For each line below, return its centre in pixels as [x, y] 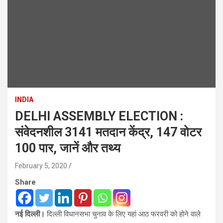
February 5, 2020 [41, 166]
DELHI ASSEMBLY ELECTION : [99, 116]
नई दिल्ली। [31, 214]
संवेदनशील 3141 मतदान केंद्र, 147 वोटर [108, 132]
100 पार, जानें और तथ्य [68, 148]
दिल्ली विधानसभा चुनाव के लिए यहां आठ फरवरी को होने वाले [124, 214]
